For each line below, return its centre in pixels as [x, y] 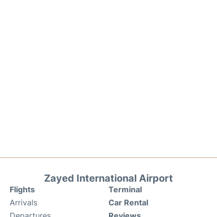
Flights [22, 189]
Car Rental [128, 202]
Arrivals [23, 202]
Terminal [125, 189]
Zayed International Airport [108, 178]
